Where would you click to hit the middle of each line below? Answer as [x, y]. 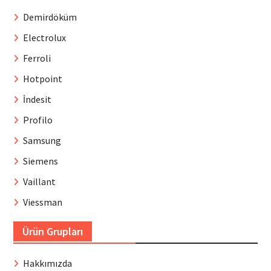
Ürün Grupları [52, 231]
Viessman [42, 202]
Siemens [40, 161]
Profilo [38, 119]
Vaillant [39, 181]
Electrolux [44, 37]
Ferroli [37, 58]
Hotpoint [42, 78]
